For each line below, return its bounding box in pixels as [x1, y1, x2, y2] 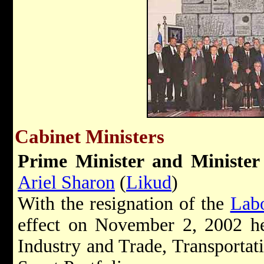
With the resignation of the [18, 193, 230, 214]
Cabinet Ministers [15, 126, 164, 148]
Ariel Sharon [18, 172, 115, 193]
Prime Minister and [18, 151, 191, 172]
